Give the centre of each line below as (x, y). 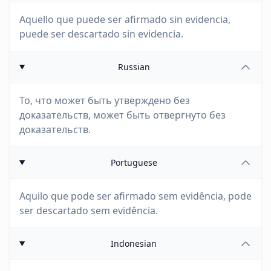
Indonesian (134, 243)
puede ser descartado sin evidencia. (101, 34)
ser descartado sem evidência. (89, 211)
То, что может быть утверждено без (105, 100)
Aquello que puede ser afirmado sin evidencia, (125, 19)
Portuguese (134, 162)
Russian (134, 67)
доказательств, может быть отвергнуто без (122, 115)
